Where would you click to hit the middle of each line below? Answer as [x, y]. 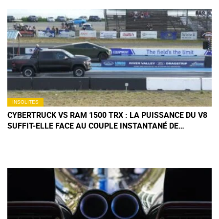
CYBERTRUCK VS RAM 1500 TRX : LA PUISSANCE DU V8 [107, 115]
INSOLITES [25, 102]
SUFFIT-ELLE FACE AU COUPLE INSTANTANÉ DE [93, 125]
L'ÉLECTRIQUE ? [35, 136]
